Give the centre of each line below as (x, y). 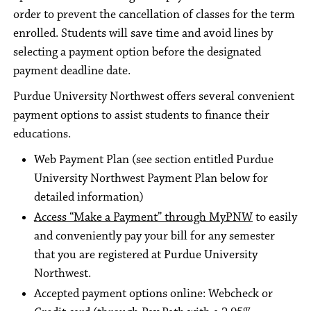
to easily (275, 217)
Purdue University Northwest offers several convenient (154, 96)
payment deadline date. (72, 71)
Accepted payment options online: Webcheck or (153, 294)
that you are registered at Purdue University (146, 255)
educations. (42, 134)
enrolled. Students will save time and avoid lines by (143, 33)
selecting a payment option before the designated (137, 52)
